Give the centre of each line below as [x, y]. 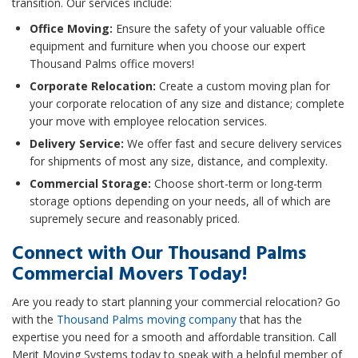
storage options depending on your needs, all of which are [180, 201]
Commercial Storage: [90, 184]
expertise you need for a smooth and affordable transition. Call [174, 337]
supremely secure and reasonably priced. [135, 219]
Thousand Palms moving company [147, 320]
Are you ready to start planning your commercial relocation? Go [176, 302]
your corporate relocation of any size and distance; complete [187, 104]
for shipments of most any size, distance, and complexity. [179, 161]
